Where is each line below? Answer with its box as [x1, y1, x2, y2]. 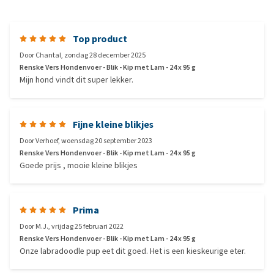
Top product [73, 32, 127, 45]
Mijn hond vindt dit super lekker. [20, 74, 133, 86]
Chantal [35, 50, 61, 60]
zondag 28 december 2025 [64, 50, 146, 60]
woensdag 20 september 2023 [61, 136, 152, 146]
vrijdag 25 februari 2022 [51, 221, 124, 231]
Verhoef [35, 136, 58, 146]
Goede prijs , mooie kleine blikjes [20, 160, 138, 171]
